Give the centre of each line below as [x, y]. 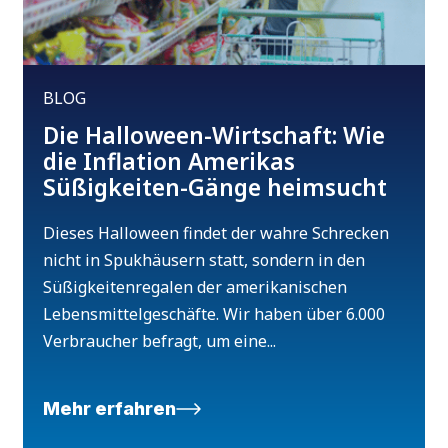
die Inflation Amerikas [169, 161]
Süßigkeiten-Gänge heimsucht [215, 187]
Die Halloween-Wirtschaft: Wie [214, 135]
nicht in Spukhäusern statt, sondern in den [204, 260]
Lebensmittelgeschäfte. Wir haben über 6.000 [214, 314]
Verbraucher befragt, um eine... [160, 341]
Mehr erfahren [110, 409]
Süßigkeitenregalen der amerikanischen [195, 287]
